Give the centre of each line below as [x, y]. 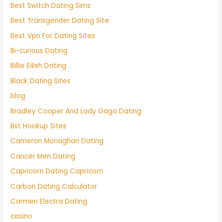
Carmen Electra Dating [49, 201]
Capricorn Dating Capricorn [57, 171]
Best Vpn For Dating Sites [53, 36]
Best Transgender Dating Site [60, 21]
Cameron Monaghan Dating [57, 141]
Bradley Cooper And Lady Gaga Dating [76, 111]
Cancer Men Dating [43, 156]
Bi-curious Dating [39, 51]
